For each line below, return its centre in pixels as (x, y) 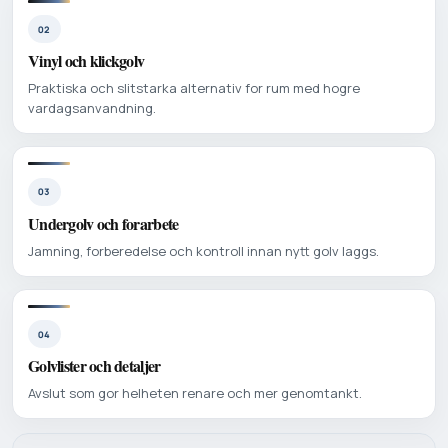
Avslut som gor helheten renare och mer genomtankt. (195, 393)
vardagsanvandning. (92, 108)
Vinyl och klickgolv (86, 61)
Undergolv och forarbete (103, 223)
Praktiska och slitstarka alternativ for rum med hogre (194, 88)
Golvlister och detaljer (94, 366)
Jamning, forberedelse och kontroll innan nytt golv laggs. (203, 250)
